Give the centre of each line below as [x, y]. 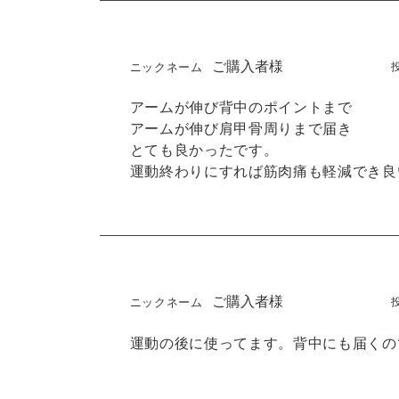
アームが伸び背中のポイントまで [241, 106]
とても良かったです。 [204, 149]
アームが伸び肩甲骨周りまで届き [241, 128]
